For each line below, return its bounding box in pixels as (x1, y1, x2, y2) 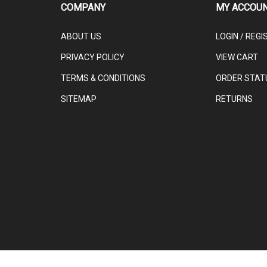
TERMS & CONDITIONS (61, 62, 145, 72)
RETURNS (215, 83, 253, 92)
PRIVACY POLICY (61, 41, 125, 51)
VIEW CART (215, 41, 258, 51)
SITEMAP (61, 83, 97, 92)
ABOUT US (61, 20, 101, 30)
